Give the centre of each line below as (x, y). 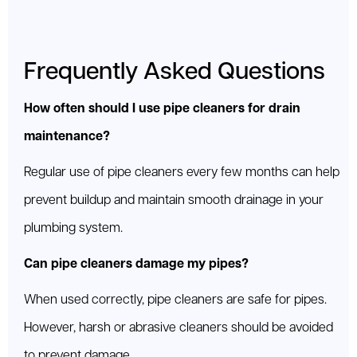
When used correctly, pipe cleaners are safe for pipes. (175, 300)
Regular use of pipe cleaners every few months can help (182, 173)
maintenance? (67, 137)
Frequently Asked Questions (175, 73)
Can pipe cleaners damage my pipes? (136, 265)
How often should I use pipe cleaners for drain (162, 109)
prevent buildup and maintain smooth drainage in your (174, 201)
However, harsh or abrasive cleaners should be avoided (178, 328)
